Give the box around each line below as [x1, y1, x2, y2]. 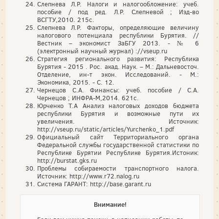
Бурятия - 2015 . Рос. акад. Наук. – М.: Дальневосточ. [37, 63, 199, 71]
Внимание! [93, 200, 127, 209]
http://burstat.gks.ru [37, 156, 97, 165]
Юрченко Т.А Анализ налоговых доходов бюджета [37, 102, 199, 110]
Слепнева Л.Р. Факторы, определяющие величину [37, 23, 199, 32]
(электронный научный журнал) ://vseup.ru [37, 47, 167, 55]
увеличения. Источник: [37, 117, 199, 126]
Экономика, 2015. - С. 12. [37, 78, 114, 87]
